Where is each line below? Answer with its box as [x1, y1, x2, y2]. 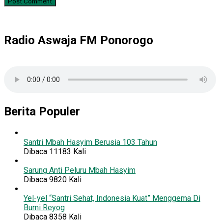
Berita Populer [4, 105, 80, 119]
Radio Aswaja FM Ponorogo [4, 33, 153, 48]
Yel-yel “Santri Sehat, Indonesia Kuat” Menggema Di [24, 193, 200, 203]
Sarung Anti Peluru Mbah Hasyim [24, 165, 136, 175]
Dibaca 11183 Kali [24, 147, 86, 157]
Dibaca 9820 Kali [24, 175, 82, 185]
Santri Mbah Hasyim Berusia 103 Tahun [24, 137, 157, 147]
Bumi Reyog [24, 203, 65, 213]
